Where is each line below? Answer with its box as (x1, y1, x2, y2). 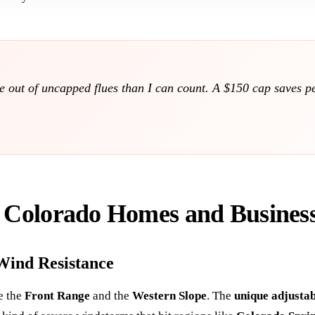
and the (90, 289, 132, 303)
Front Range (25, 289, 90, 303)
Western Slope (132, 289, 207, 303)
